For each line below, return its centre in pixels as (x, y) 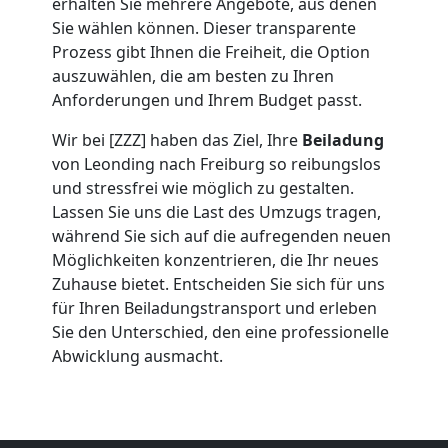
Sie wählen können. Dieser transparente (204, 27)
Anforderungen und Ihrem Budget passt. (207, 99)
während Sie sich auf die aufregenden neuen (221, 235)
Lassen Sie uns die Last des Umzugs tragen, (216, 211)
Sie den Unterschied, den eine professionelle (220, 331)
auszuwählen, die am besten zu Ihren (193, 75)
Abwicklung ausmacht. (137, 355)
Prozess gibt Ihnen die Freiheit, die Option (211, 51)
